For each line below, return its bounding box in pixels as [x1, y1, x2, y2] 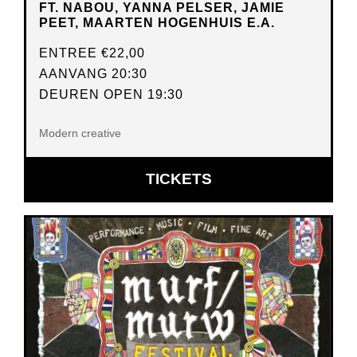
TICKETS [145, 170, 212, 187]
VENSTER [210, 243, 284, 261]
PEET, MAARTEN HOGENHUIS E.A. [39, 16, 275, 30]
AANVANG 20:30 [39, 67, 147, 81]
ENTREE [39, 46, 101, 61]
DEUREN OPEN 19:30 [39, 88, 183, 102]
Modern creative [39, 127, 121, 140]
